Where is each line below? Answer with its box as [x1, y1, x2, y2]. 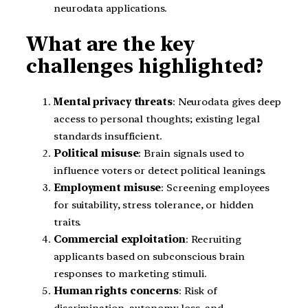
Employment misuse [54, 181, 162, 194]
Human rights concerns [54, 284, 179, 297]
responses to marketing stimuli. [54, 267, 207, 280]
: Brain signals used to [138, 146, 245, 159]
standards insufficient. [54, 129, 162, 142]
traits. [54, 215, 82, 228]
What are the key [26, 32, 196, 56]
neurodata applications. [54, 1, 167, 14]
